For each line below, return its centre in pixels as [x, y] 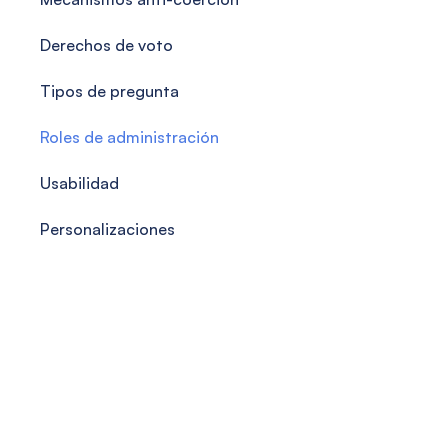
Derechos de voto [106, 45]
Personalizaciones [107, 229]
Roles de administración [129, 137]
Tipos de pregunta [109, 91]
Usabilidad [79, 183]
